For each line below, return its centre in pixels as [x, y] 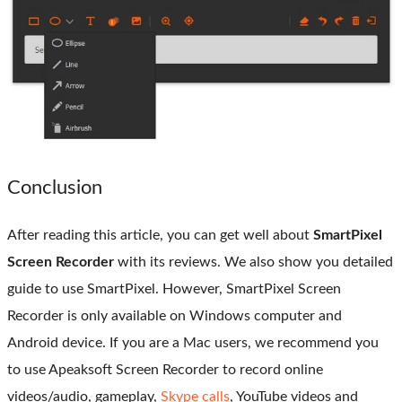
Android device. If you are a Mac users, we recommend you [193, 343]
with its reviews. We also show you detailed [253, 262]
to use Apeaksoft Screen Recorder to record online [165, 370]
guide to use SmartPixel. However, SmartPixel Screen [174, 289]
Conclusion [55, 188]
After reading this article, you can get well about [160, 236]
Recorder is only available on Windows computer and [175, 316]
